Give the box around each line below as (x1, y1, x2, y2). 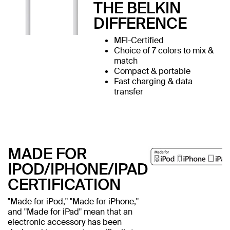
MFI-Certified (113, 34, 166, 46)
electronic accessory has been (8, 216, 122, 227)
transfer (113, 86, 143, 97)
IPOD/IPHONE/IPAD (8, 159, 148, 179)
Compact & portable (113, 65, 190, 76)
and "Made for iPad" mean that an (8, 206, 132, 217)
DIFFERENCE (93, 13, 187, 33)
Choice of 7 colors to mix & (113, 45, 214, 56)
